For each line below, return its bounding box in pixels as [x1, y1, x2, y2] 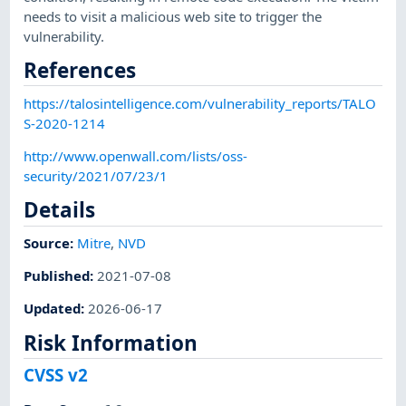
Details [24, 196, 96, 225]
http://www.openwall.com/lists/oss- [24, 146, 248, 165]
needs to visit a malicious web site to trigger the [24, 6, 323, 25]
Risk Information [24, 328, 198, 357]
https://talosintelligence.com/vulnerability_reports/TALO [24, 93, 377, 112]
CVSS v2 [24, 363, 89, 387]
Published [24, 266, 91, 285]
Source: [24, 233, 78, 252]
